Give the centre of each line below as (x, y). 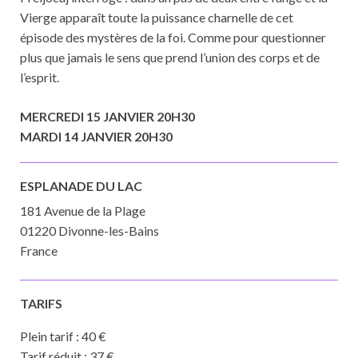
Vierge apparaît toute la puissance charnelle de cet (157, 17)
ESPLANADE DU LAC (81, 186)
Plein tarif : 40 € (63, 336)
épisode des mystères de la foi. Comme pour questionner (173, 37)
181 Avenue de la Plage (83, 211)
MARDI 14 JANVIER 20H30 (96, 136)
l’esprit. (40, 77)
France (39, 251)
